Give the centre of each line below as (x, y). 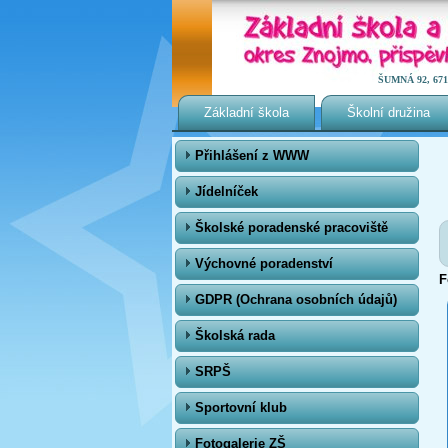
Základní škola (246, 112)
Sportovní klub (241, 407)
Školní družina (388, 112)
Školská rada (235, 335)
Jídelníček (226, 191)
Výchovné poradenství (264, 263)
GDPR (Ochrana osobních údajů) (296, 299)
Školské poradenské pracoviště (291, 227)
